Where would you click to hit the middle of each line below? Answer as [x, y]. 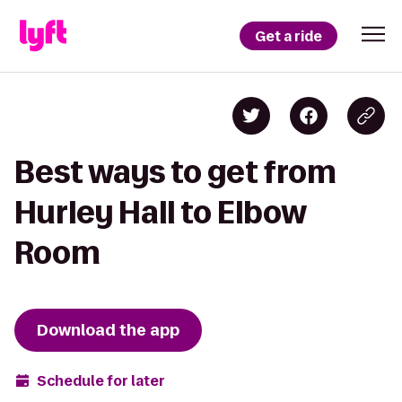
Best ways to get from [175, 172]
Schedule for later [101, 380]
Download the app [108, 330]
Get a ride [288, 36]
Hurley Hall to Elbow [160, 212]
